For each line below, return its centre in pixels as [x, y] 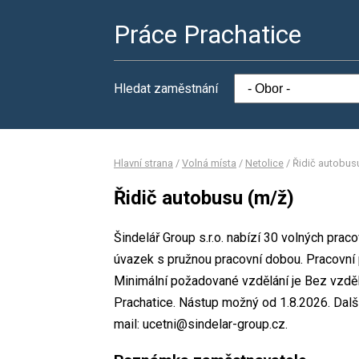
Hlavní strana [143, 163]
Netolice [264, 163]
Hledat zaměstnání [166, 89]
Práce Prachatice [208, 34]
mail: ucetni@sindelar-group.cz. [201, 324]
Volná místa [209, 163]
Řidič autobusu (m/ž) [204, 198]
